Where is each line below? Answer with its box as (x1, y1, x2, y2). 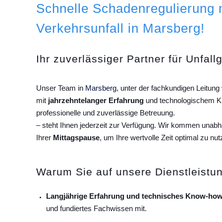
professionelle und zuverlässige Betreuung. (36, 109, 175, 117)
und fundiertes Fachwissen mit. (46, 204, 147, 213)
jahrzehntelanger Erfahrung (48, 96, 144, 105)
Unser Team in (36, 84, 85, 93)
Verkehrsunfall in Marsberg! (36, 21, 205, 36)
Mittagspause (53, 133, 100, 142)
